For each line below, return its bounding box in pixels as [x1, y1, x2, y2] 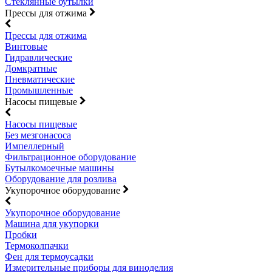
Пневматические [5, 74, 75, 84]
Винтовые [5, 41, 47, 52]
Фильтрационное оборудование [5, 152, 136, 162]
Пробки [5, 229, 37, 240]
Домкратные [5, 63, 57, 73]
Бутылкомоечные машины [5, 163, 114, 173]
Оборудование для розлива [5, 174, 117, 184]
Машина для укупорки [5, 219, 99, 229]
